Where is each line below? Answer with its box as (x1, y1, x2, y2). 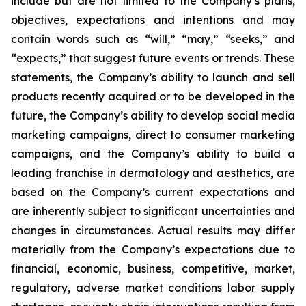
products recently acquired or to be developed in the (11, 89, 295, 103)
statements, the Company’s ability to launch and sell (11, 70, 295, 84)
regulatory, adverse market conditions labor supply (11, 281, 295, 294)
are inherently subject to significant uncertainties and (11, 204, 295, 218)
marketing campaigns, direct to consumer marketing (11, 128, 295, 141)
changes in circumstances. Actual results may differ (11, 223, 295, 237)
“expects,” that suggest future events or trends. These (11, 51, 295, 65)
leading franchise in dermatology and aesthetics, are (11, 166, 295, 180)
